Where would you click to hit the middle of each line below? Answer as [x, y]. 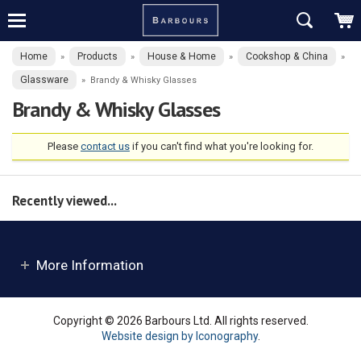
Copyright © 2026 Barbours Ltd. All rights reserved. [180, 320]
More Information [90, 265]
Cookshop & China [287, 56]
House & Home [182, 56]
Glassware [44, 80]
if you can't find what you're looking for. [222, 147]
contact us [105, 147]
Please [64, 147]
